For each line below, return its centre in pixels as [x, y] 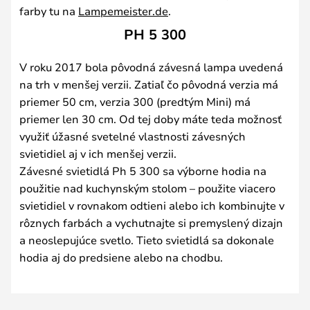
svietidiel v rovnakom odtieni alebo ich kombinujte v [152, 205]
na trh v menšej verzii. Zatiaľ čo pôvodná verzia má [149, 84]
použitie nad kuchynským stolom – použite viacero [147, 188]
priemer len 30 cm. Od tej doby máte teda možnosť [151, 118]
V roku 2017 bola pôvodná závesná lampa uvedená [151, 66]
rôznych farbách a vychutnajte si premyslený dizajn [151, 222]
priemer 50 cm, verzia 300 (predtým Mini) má [135, 101]
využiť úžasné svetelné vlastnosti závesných [133, 136]
